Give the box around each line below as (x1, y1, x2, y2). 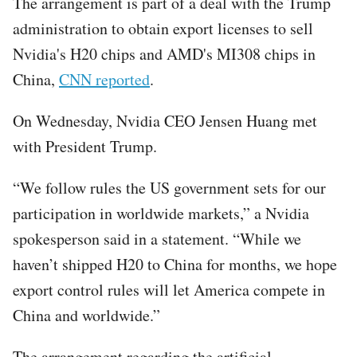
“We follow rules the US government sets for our (13, 176, 326, 198)
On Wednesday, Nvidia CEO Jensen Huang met (13, 109, 317, 131)
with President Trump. (13, 135, 157, 157)
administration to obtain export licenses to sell (13, 17, 313, 39)
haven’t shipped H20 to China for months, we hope (13, 253, 337, 275)
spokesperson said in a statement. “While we (13, 227, 301, 249)
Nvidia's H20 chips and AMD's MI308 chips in (13, 42, 316, 65)
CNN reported (59, 68, 150, 90)
